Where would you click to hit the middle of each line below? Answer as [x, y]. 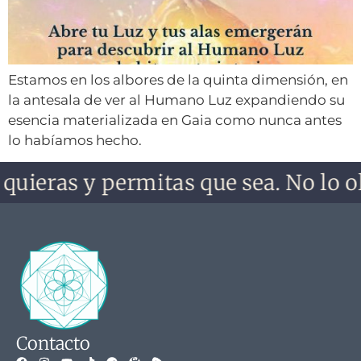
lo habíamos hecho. [75, 140]
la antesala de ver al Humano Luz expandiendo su [176, 100]
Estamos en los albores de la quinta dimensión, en [178, 80]
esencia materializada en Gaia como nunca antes [175, 120]
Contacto [53, 344]
